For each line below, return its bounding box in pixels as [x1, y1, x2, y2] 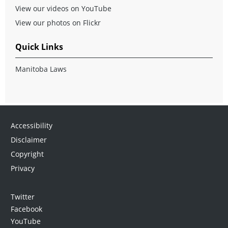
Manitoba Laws [15, 64, 67, 74]
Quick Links [15, 41, 63, 52]
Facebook [10, 204, 42, 214]
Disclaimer [10, 134, 47, 145]
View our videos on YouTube [15, 3, 111, 13]
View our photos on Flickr [15, 17, 101, 27]
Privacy [10, 163, 35, 173]
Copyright [10, 149, 44, 159]
